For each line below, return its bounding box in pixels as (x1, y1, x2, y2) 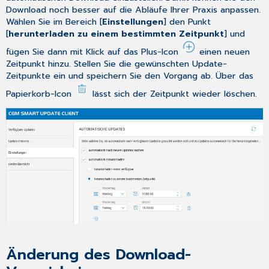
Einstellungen (102, 15, 164, 28)
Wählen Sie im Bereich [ (6, 15, 103, 28)
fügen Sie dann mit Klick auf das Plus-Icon (6, 45, 182, 58)
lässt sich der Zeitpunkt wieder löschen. (89, 87, 258, 100)
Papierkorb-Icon (6, 87, 75, 100)
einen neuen (196, 45, 250, 58)
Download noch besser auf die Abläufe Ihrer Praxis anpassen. (6, 3, 261, 16)
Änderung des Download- (6, 244, 192, 266)
